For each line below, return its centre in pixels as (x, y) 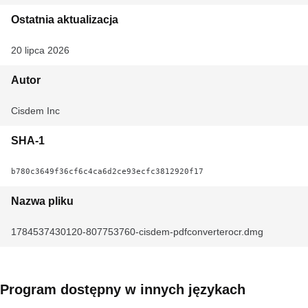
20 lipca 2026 (40, 50)
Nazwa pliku (42, 201)
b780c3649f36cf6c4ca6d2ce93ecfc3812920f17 (107, 171)
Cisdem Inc (35, 111)
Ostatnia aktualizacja (65, 20)
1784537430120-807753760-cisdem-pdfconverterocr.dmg (137, 232)
